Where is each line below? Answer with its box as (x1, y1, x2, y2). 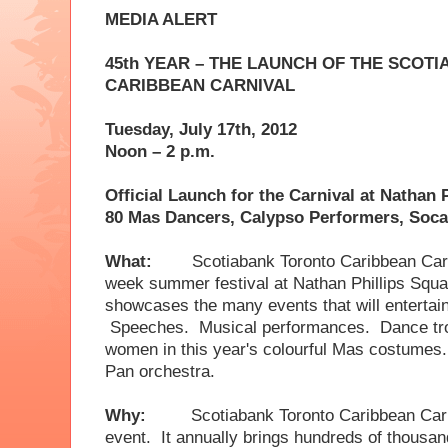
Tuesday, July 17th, (105, 119, 256, 139)
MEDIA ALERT (105, 9, 217, 29)
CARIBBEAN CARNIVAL (105, 75, 295, 95)
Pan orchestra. (105, 361, 215, 381)
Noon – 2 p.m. (105, 141, 215, 161)
